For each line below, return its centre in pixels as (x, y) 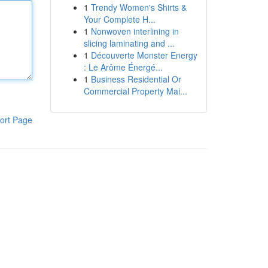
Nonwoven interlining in (135, 31)
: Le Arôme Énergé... (123, 67)
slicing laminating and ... (129, 43)
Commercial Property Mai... (135, 91)
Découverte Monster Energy (144, 55)
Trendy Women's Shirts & (138, 7)
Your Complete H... (119, 19)
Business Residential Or (136, 79)
